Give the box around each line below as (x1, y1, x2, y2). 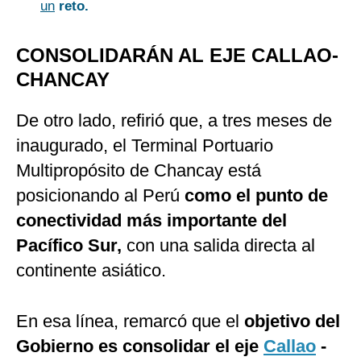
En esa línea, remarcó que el (16, 311, 239, 332)
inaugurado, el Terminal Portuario (16, 135, 273, 156)
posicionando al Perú (16, 185, 180, 206)
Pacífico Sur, (16, 235, 127, 256)
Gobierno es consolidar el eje (16, 336, 263, 357)
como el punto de (180, 185, 328, 206)
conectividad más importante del (16, 210, 287, 231)
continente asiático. (16, 260, 166, 281)
